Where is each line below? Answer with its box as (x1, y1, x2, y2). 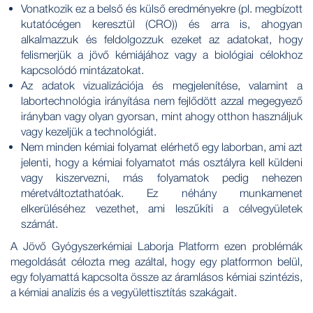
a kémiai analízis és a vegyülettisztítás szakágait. (10, 285, 237, 298)
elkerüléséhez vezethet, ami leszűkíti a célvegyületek (21, 201, 303, 214)
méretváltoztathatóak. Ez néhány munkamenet (21, 186, 303, 199)
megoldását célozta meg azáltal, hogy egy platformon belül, (10, 254, 303, 268)
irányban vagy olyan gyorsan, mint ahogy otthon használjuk (21, 109, 303, 122)
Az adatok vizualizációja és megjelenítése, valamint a (21, 78, 303, 92)
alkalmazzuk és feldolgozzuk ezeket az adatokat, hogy (21, 32, 303, 45)
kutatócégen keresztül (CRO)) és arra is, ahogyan (21, 17, 303, 30)
